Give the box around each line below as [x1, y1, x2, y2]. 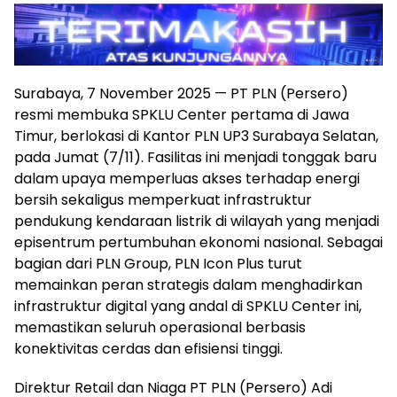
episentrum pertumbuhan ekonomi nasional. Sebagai [14, 232, 383, 253]
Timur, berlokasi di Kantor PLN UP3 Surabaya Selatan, [14, 126, 378, 147]
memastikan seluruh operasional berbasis [14, 317, 306, 339]
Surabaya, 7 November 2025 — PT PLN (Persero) [14, 83, 348, 105]
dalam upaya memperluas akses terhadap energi [14, 168, 360, 190]
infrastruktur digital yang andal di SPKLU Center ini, [14, 296, 362, 317]
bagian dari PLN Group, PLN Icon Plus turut [14, 253, 302, 275]
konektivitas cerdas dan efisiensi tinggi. [14, 339, 283, 360]
